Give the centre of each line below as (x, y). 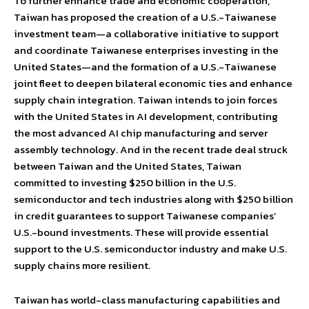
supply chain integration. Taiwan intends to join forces (146, 100)
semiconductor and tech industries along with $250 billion (153, 199)
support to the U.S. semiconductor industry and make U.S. (150, 249)
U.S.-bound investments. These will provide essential (141, 232)
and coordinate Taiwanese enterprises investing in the (146, 50)
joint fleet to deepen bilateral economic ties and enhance (153, 83)
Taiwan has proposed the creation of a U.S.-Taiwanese (145, 17)
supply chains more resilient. (82, 266)
